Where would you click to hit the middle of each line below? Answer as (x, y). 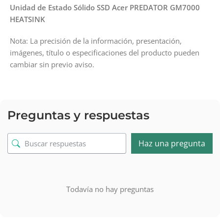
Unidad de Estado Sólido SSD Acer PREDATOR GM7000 (105, 8)
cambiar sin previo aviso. (52, 65)
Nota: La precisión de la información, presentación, (96, 41)
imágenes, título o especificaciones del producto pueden (105, 53)
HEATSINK (27, 19)
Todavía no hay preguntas (110, 189)
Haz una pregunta (172, 143)
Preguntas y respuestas (78, 115)
